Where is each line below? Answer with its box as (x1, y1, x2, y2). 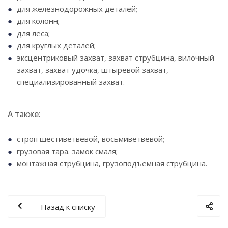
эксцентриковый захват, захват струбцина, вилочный (17, 52, 214, 63)
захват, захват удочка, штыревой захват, (17, 65, 168, 75)
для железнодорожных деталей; (17, 4, 137, 14)
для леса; (17, 28, 50, 38)
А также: (8, 108, 41, 120)
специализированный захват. (17, 77, 125, 87)
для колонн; (17, 16, 60, 26)
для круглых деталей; (17, 40, 96, 50)
